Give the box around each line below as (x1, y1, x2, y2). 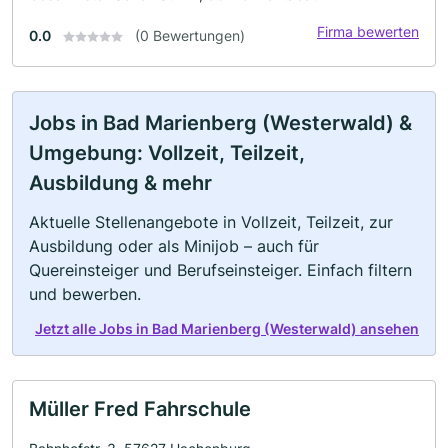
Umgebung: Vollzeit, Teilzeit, (29, 140, 305, 165)
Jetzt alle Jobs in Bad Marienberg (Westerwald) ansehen (35, 319, 419, 337)
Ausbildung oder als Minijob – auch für (29, 235, 319, 256)
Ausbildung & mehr (29, 170, 212, 195)
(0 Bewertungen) (135, 26, 245, 44)
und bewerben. (29, 283, 141, 304)
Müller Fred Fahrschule (29, 396, 251, 421)
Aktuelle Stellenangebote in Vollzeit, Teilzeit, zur (29, 211, 393, 232)
